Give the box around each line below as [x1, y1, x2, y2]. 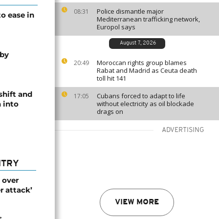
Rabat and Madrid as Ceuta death [97, 66, 197, 75]
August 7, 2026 [119, 41, 156, 46]
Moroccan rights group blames [97, 58, 187, 67]
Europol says [97, 22, 135, 31]
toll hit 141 [97, 74, 126, 83]
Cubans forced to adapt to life [97, 91, 185, 100]
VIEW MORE [115, 198, 159, 206]
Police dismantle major [97, 7, 164, 16]
